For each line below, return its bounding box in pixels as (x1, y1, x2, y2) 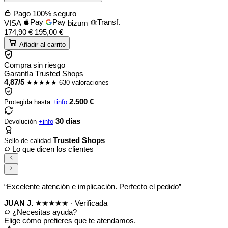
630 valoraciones (57, 79, 109, 87)
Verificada (75, 198, 107, 207)
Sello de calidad (4, 137, 51, 145)
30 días (55, 116, 80, 125)
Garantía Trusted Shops (4, 69, 83, 78)
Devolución (4, 118, 39, 125)
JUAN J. (4, 198, 33, 207)
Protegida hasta (4, 98, 52, 106)
